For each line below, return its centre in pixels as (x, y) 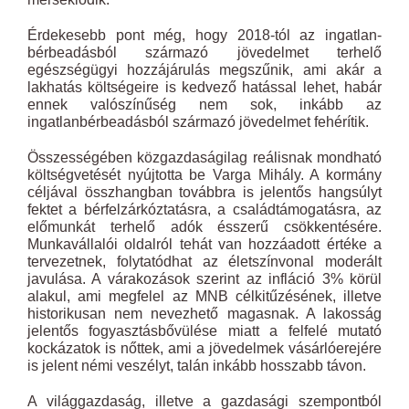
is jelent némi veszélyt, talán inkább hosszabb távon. (197, 366)
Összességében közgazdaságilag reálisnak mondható (204, 157)
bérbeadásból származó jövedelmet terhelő (204, 52)
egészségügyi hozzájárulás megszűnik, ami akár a (204, 70)
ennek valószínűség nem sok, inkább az (204, 105)
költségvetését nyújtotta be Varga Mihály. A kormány (204, 175)
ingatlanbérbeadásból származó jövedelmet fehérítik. (198, 122)
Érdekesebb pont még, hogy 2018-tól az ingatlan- (204, 35)
